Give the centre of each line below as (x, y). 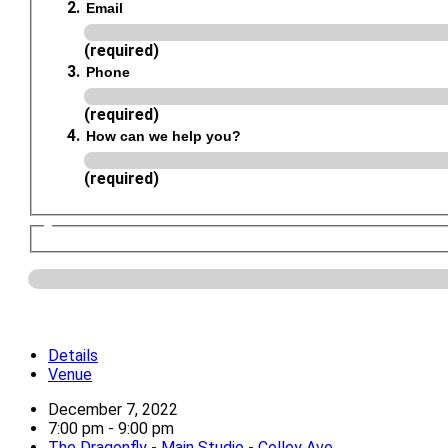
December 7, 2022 (113, 410)
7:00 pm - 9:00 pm (111, 429)
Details (73, 356)
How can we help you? (163, 136)
